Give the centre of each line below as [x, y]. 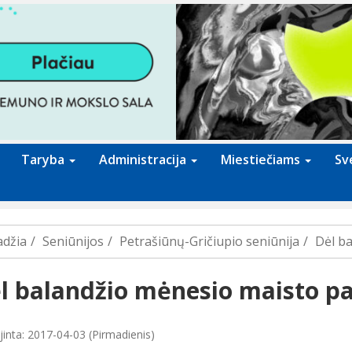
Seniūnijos [73, 242]
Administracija [144, 160]
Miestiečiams [262, 160]
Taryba [44, 160]
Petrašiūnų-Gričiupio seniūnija [209, 242]
